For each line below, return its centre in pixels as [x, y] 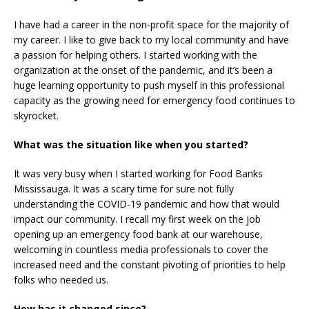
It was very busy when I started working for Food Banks [138, 173]
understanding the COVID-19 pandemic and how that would [147, 203]
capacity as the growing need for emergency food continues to [154, 100]
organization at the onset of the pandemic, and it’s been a [143, 70]
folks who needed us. [61, 279]
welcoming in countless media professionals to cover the [141, 249]
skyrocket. [36, 115]
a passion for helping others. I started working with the [136, 54]
